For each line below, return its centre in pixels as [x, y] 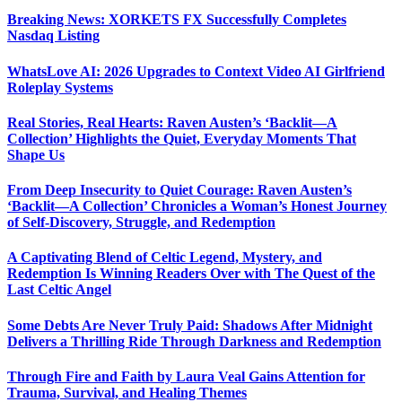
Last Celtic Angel [59, 290]
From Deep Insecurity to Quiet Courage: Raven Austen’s [179, 190]
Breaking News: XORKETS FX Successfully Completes [177, 20]
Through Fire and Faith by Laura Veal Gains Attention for [186, 376]
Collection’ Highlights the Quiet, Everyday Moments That [182, 138]
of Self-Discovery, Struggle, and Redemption [141, 223]
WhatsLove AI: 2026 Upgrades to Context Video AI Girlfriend [196, 71]
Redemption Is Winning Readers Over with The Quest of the [191, 274]
